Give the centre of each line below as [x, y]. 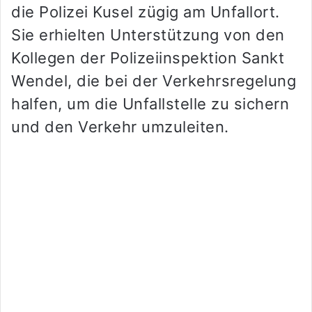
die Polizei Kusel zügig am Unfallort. [146, 12]
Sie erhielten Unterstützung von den [148, 35]
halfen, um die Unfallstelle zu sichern [150, 104]
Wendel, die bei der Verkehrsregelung [154, 81]
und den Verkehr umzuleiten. [120, 127]
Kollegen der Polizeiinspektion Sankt [148, 58]
